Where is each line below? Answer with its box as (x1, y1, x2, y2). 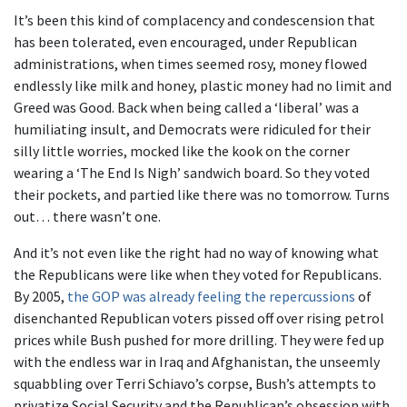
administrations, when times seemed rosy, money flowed (14, 55, 367, 73)
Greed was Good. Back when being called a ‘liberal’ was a (14, 98, 359, 116)
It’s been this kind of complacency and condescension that (14, 11, 375, 29)
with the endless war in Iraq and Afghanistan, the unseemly (14, 352, 380, 371)
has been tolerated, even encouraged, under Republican (14, 33, 357, 51)
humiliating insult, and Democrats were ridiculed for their (14, 120, 371, 138)
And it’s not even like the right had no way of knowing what (14, 243, 379, 262)
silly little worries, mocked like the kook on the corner (14, 142, 350, 160)
